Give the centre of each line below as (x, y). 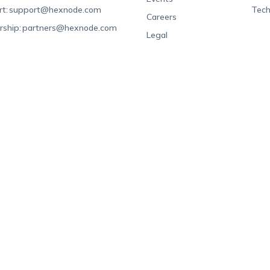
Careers (162, 17)
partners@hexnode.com (70, 28)
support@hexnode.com (55, 10)
